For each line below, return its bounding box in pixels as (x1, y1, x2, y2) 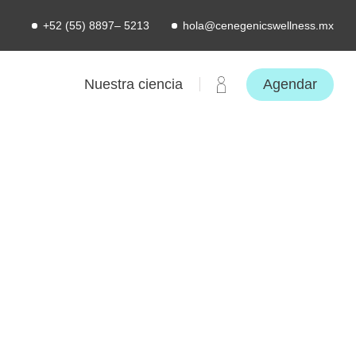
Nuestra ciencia (83, 76, 183, 92)
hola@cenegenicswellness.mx (183, 19, 334, 32)
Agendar (263, 75, 317, 92)
